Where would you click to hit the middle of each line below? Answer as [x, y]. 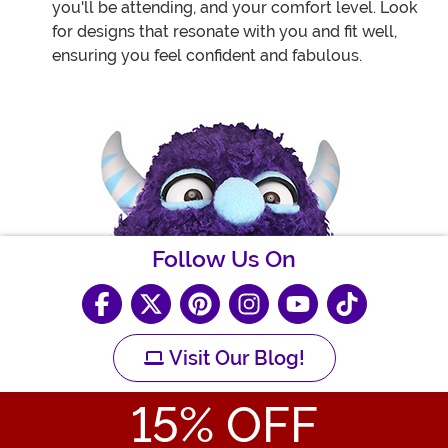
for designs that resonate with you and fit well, [224, 32]
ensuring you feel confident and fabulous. [207, 56]
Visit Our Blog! [234, 358]
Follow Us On [224, 260]
